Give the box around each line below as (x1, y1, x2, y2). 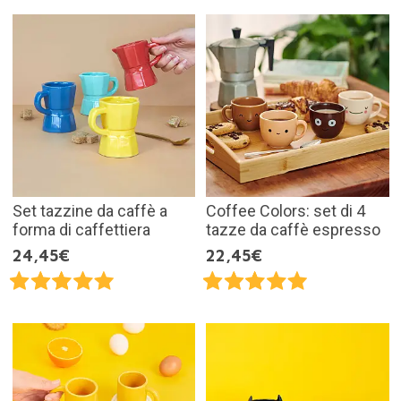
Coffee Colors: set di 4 (206, 201, 365, 221)
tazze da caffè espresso (206, 220, 380, 240)
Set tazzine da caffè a (12, 201, 167, 221)
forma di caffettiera (12, 220, 150, 240)
